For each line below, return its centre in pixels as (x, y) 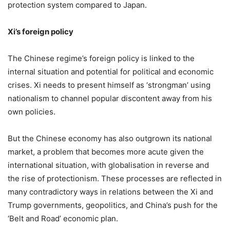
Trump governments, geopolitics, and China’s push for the (113, 205)
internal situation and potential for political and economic (111, 71)
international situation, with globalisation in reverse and (108, 165)
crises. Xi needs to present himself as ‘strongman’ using (109, 85)
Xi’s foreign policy (41, 31)
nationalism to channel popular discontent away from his (110, 98)
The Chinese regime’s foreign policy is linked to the (101, 58)
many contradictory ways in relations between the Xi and (110, 191)
